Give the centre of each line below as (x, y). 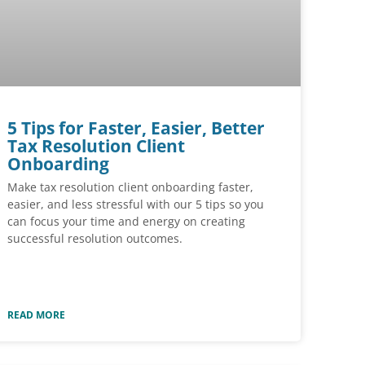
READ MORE (36, 314)
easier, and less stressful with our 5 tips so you (136, 204)
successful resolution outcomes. (95, 239)
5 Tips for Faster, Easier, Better (136, 128)
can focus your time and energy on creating (126, 222)
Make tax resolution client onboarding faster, (130, 187)
